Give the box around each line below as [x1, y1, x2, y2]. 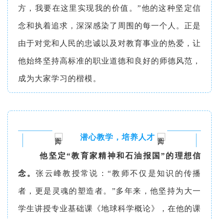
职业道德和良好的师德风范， [92, 56, 201, 65]
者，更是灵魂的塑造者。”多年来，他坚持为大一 [18, 186, 201, 195]
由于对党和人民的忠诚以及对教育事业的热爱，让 [18, 39, 201, 47]
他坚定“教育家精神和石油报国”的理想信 [40, 151, 201, 160]
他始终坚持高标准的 [18, 56, 93, 65]
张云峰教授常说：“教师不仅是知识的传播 [36, 169, 201, 177]
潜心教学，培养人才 [80, 132, 155, 141]
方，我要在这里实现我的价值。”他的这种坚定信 [18, 3, 201, 12]
